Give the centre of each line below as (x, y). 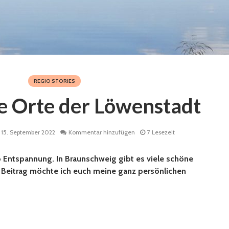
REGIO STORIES (54, 81)
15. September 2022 (28, 132)
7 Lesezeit (161, 132)
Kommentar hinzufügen (102, 132)
